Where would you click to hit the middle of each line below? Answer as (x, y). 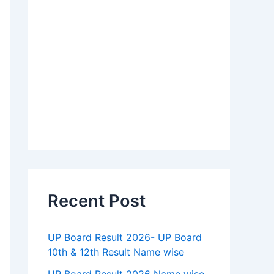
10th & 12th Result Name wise (116, 252)
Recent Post (97, 201)
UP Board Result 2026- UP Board (125, 238)
